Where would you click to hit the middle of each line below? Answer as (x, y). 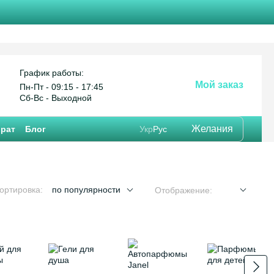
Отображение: (183, 190)
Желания (212, 129)
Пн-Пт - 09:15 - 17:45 (61, 87)
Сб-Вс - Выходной (56, 98)
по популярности (86, 190)
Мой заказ (219, 85)
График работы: (52, 73)
